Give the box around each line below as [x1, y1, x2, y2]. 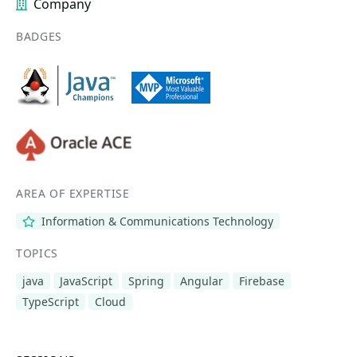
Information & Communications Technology [37, 214, 273, 229]
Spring [128, 273, 164, 288]
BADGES [16, 29, 63, 44]
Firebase [239, 273, 284, 288]
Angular [180, 273, 223, 288]
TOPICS [16, 245, 59, 261]
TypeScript [22, 294, 79, 309]
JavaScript [60, 273, 112, 288]
